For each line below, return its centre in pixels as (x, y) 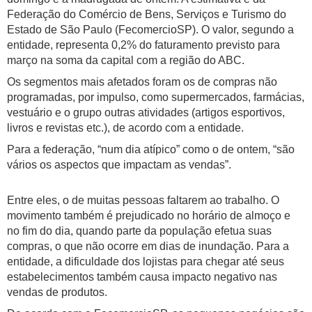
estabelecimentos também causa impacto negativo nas (142, 277)
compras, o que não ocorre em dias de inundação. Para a (148, 247)
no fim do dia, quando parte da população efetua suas (139, 231)
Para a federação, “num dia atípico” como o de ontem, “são (151, 150)
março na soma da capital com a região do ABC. (126, 61)
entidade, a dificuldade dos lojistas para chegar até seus (146, 262)
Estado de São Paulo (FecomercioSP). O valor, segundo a (150, 30)
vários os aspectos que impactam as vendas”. (120, 165)
